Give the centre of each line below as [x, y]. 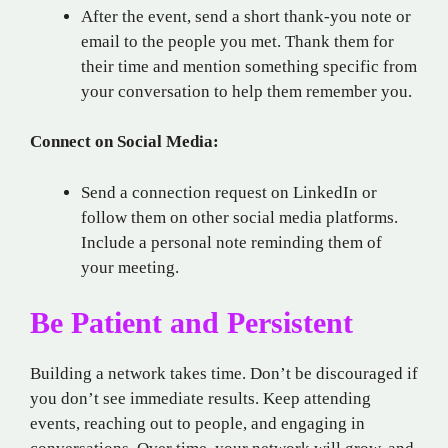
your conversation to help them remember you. [246, 91]
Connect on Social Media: [124, 142]
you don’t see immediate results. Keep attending [200, 399]
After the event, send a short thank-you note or [246, 16]
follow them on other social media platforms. [239, 217]
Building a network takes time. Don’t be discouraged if [224, 374]
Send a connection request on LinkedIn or [229, 192]
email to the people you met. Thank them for [237, 41]
